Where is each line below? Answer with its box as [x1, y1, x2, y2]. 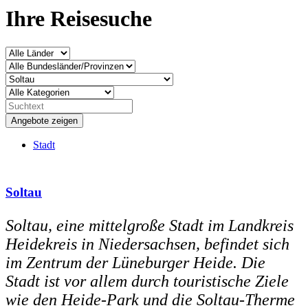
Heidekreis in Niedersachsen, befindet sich [5, 234, 289, 253]
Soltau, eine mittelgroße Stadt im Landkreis [5, 216, 294, 234]
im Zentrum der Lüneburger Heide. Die [5, 253, 265, 272]
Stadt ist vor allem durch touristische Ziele [5, 272, 289, 290]
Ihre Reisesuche [5, 6, 152, 32]
